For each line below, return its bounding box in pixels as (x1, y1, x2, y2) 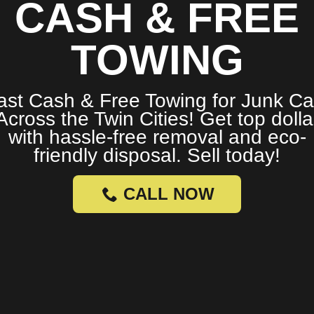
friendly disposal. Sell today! (34, 144, 280, 166)
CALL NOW (123, 184, 214, 203)
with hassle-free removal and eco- (8, 126, 306, 148)
